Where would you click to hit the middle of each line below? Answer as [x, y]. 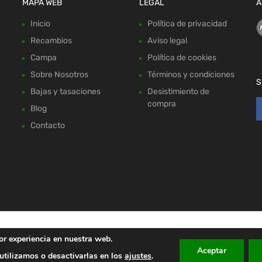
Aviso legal [167, 41]
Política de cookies [182, 58]
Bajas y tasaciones [66, 92]
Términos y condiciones [191, 75]
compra [161, 104]
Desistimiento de [178, 92]
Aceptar [211, 251]
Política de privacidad [187, 24]
